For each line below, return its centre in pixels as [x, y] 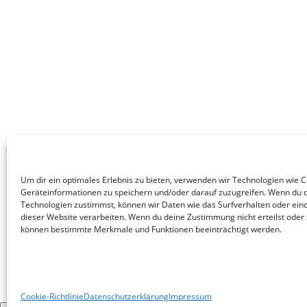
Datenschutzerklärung [126, 296]
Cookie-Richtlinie [52, 296]
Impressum [190, 296]
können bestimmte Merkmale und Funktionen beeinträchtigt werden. [151, 229]
